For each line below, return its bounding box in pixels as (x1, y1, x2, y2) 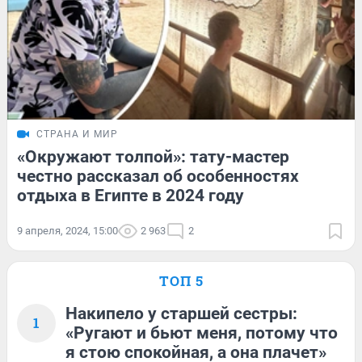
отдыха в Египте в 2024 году (17, 186, 244, 206)
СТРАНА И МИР (36, 128, 118, 141)
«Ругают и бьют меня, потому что (65, 323, 338, 343)
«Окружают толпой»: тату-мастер (17, 147, 289, 167)
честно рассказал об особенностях (17, 166, 299, 187)
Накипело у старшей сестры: (65, 304, 297, 324)
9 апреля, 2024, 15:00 (17, 225, 118, 238)
